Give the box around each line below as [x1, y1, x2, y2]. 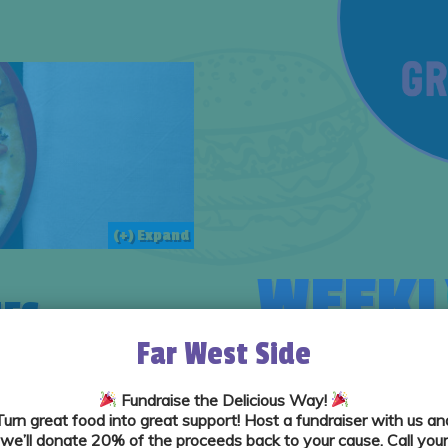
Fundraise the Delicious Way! [120, 389, 327, 410]
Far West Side [136, 335, 311, 373]
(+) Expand [112, 227, 189, 245]
